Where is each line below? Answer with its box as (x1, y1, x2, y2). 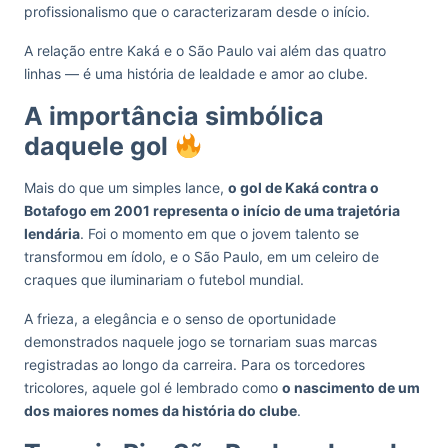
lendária (24, 225, 80, 242)
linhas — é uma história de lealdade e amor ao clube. (24, 65, 368, 82)
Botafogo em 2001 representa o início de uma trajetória (24, 202, 400, 219)
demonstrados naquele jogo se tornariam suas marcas (24, 333, 377, 350)
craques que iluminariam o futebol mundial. (24, 271, 304, 288)
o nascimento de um (282, 379, 420, 396)
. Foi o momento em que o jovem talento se (80, 225, 359, 242)
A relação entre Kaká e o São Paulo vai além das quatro (24, 42, 386, 59)
